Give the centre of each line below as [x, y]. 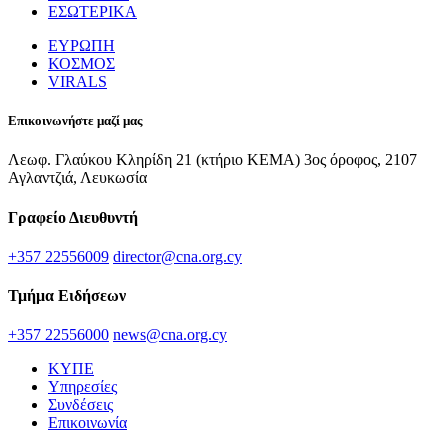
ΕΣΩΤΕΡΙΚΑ [92, 12]
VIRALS [77, 82]
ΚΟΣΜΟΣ [81, 64]
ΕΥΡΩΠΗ [81, 46]
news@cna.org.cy [170, 335]
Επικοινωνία [87, 423]
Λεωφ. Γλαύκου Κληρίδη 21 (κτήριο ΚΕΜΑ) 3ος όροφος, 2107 [212, 160]
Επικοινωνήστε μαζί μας [75, 121]
